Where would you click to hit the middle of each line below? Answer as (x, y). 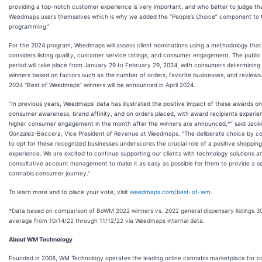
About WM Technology (41, 239)
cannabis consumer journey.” (49, 173)
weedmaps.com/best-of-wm (170, 192)
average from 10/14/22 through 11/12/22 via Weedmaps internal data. (107, 220)
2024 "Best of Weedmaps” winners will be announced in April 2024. (102, 85)
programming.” (29, 26)
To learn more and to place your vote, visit (69, 192)
